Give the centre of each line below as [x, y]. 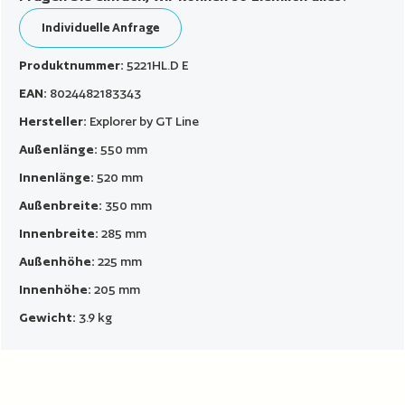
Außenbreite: [62, 205]
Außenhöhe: [59, 261]
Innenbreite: [61, 233]
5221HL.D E [158, 65]
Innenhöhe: [57, 289]
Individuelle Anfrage [101, 27]
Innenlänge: [58, 177]
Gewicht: [49, 317]
